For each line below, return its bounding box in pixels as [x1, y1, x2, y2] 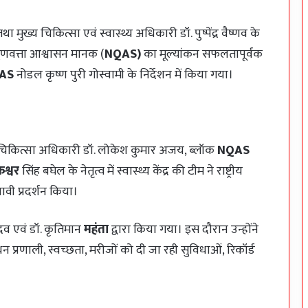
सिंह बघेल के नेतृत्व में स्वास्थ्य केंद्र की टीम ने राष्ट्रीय [19, 161, 243, 182]
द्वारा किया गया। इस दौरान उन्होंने [109, 219, 258, 241]
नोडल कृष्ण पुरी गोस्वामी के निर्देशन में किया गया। [14, 65, 233, 86]
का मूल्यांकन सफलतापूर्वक [141, 44, 263, 65]
